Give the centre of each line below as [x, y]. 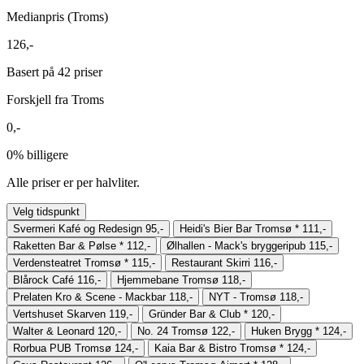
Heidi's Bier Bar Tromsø [236, 228]
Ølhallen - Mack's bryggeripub [236, 245]
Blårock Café [43, 279]
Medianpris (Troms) [57, 16]
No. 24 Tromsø [173, 331]
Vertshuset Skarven [59, 314]
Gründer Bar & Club [195, 314]
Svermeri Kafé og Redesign [78, 228]
